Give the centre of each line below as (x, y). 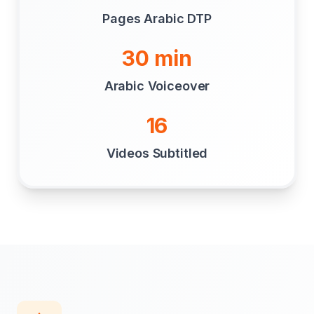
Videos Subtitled (157, 153)
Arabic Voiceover (157, 86)
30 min (157, 58)
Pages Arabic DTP (157, 19)
